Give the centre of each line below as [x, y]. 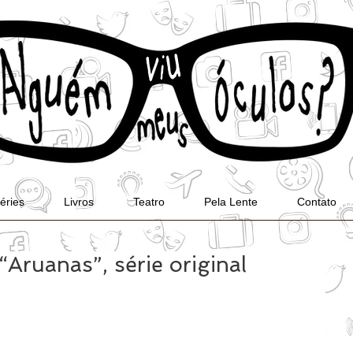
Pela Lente [231, 202]
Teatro [149, 202]
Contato [317, 202]
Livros [79, 202]
